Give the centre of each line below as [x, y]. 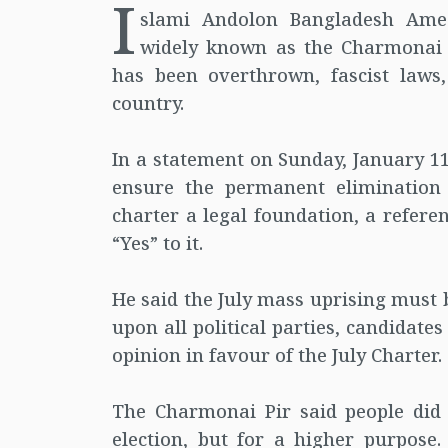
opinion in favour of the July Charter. [277, 355]
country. [148, 103]
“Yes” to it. [157, 243]
